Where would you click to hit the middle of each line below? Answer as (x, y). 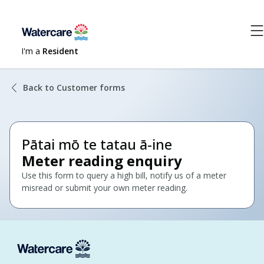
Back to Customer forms (74, 88)
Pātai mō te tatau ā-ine (97, 144)
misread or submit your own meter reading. (105, 188)
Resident (60, 51)
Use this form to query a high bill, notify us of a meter (124, 175)
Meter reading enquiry (102, 161)
